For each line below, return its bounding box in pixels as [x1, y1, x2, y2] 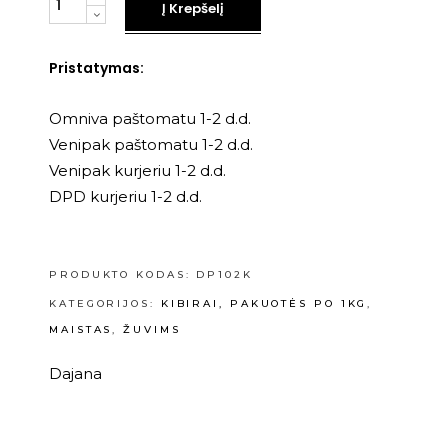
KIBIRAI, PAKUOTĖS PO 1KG [160, 297, 368, 310]
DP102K [196, 268, 253, 281]
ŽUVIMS [123, 323, 181, 336]
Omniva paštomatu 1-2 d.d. [49, 109, 251, 128]
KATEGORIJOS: [49, 297, 161, 310]
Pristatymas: [49, 58, 144, 78]
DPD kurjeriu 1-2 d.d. [49, 187, 202, 206]
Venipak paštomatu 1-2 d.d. [49, 135, 253, 154]
